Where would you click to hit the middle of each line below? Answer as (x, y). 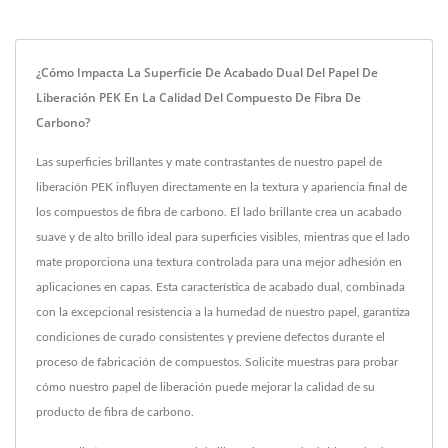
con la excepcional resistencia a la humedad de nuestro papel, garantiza (223, 312)
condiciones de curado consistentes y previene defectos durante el (210, 337)
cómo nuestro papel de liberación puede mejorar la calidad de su (205, 387)
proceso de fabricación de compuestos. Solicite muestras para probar (217, 362)
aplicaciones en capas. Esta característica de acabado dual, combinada (220, 287)
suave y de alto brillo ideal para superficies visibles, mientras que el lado (223, 237)
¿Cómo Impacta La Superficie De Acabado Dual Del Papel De (207, 73)
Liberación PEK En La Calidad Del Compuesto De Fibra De (198, 98)
